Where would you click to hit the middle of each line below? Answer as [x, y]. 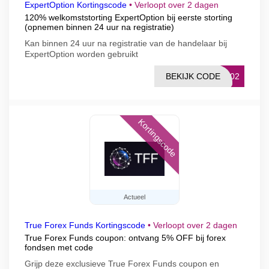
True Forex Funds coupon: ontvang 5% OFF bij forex [125, 238]
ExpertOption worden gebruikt [81, 54]
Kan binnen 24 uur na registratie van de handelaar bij [126, 43]
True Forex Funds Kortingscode [85, 225]
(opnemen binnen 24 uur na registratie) [99, 27]
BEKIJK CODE [193, 76]
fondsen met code [59, 247]
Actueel [134, 197]
